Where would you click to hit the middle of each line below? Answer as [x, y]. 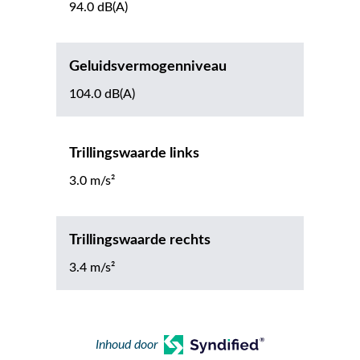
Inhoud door [127, 345]
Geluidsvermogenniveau [148, 67]
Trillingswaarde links [134, 154]
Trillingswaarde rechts [140, 241]
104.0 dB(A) [102, 94]
